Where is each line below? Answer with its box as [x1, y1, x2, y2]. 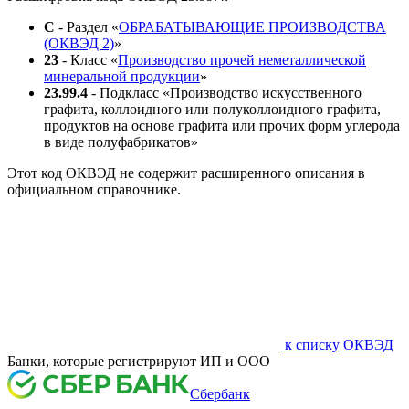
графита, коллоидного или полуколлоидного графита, [44, 100, 381, 117]
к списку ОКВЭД [281, 336, 393, 352]
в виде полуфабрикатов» [44, 133, 198, 150]
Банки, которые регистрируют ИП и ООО [7, 352, 270, 369]
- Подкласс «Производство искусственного [88, 84, 362, 100]
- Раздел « [55, 18, 119, 35]
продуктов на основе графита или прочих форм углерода [44, 117, 400, 133]
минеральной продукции [44, 68, 200, 84]
